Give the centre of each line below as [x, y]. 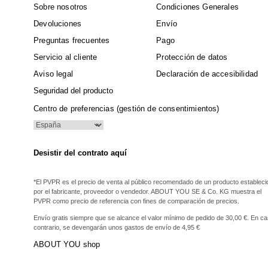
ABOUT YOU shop [67, 245]
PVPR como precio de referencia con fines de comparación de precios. [136, 201]
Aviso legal [53, 74]
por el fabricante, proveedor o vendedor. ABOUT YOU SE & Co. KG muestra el [147, 192]
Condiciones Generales [197, 7]
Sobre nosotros [61, 7]
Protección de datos [192, 57]
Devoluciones [58, 23]
